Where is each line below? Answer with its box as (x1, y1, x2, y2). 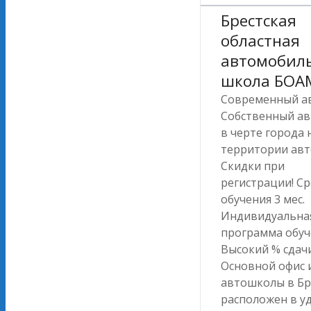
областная (221, 30, 300, 52)
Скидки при (221, 158, 285, 174)
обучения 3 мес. (221, 192, 305, 208)
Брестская (221, 10, 296, 32)
